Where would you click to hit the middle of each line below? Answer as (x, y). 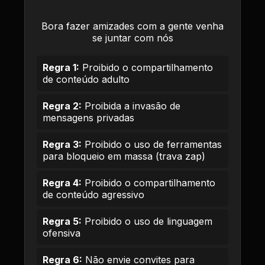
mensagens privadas (88, 118)
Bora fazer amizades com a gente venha (132, 26)
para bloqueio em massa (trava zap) (124, 156)
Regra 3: (62, 144)
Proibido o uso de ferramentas (152, 144)
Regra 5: (62, 221)
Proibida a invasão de (131, 106)
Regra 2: (62, 106)
